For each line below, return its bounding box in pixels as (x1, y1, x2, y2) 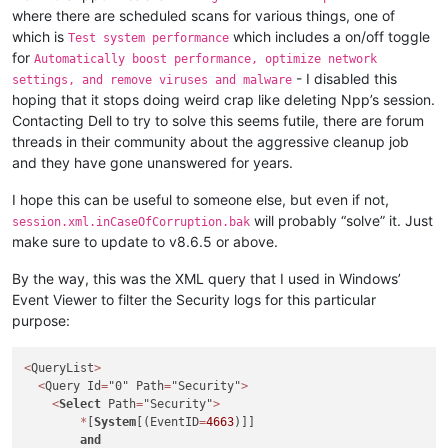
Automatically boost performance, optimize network (34, 52, 377, 67)
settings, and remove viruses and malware (12, 73, 292, 88)
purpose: (12, 312, 70, 330)
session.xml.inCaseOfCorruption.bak (12, 215, 250, 230)
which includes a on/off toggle (229, 28, 430, 46)
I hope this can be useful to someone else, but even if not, (12, 191, 389, 209)
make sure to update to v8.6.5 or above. (12, 233, 278, 251)
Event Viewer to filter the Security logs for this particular (12, 291, 376, 309)
